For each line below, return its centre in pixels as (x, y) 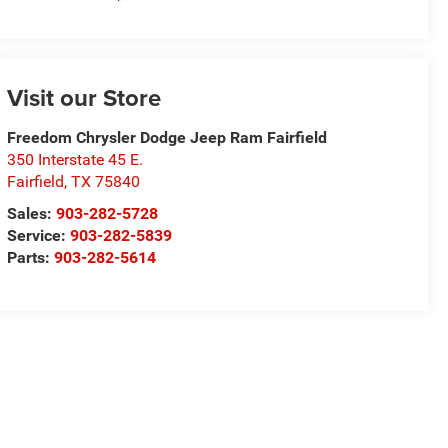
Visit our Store (84, 98)
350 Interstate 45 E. (75, 160)
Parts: (31, 258)
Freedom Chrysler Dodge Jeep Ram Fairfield (167, 138)
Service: (39, 236)
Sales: (32, 214)
